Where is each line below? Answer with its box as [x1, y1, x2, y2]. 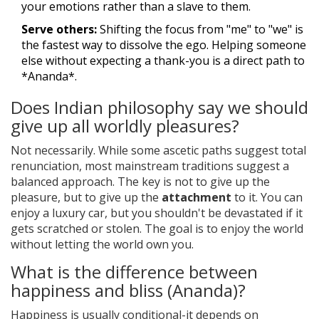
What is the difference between [11, 260, 258, 284]
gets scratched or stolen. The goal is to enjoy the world [11, 221, 303, 237]
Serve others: [21, 21, 97, 38]
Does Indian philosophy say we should [11, 95, 308, 120]
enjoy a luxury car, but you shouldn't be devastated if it [11, 205, 303, 221]
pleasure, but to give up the [11, 189, 162, 206]
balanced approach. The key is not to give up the [11, 174, 270, 190]
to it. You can [231, 189, 303, 206]
